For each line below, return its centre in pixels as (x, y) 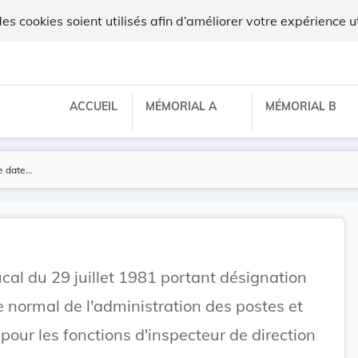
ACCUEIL (93, 106)
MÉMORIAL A (183, 106)
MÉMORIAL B (302, 106)
